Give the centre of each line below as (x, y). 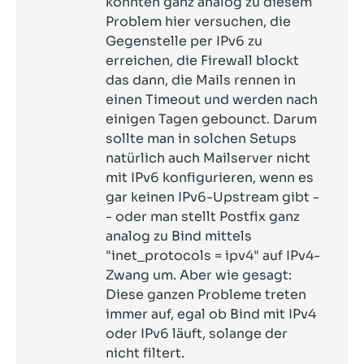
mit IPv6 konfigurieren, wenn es (210, 178)
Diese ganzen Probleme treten (206, 295)
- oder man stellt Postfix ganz (203, 217)
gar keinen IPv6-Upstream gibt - (212, 197)
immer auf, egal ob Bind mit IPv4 (211, 314)
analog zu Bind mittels (179, 236)
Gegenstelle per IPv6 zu (184, 41)
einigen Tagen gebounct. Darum (211, 119)
